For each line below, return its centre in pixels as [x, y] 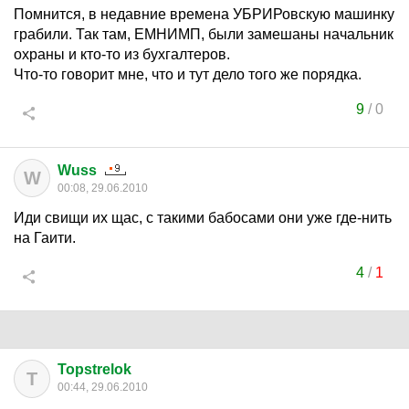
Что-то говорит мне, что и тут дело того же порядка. [188, 74]
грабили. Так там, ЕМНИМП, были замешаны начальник [204, 34]
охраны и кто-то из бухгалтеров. [122, 54]
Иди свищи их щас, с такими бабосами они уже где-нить [203, 218]
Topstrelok [94, 369]
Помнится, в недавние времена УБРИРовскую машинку [204, 14]
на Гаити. [45, 238]
